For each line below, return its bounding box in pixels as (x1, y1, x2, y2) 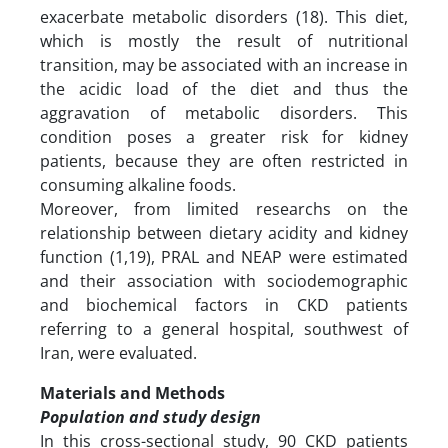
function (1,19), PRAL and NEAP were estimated (40, 245, 408, 268)
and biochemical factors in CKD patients (40, 293, 408, 316)
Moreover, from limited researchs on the (40, 197, 408, 220)
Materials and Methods (40, 381, 225, 404)
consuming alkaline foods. (40, 173, 236, 196)
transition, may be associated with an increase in (40, 53, 408, 76)
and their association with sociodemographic (40, 269, 408, 292)
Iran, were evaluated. (40, 341, 197, 364)
